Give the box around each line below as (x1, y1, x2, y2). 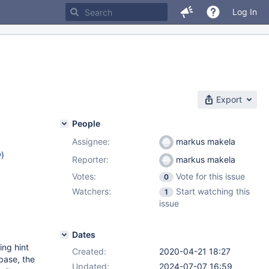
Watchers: (72, 186, 111, 196)
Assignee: (72, 136, 110, 147)
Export (216, 94, 242, 104)
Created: (72, 246, 106, 256)
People (72, 118, 100, 128)
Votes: (72, 171, 96, 181)
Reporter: (72, 154, 109, 165)
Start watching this (176, 186, 250, 196)
